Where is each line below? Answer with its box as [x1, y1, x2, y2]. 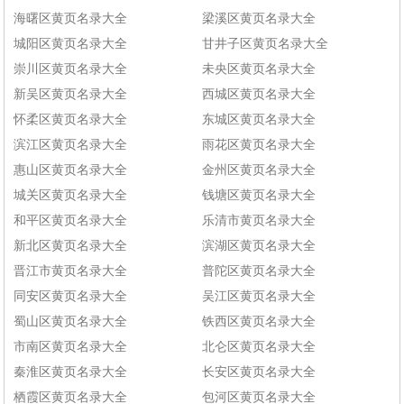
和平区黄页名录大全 [14, 214, 128, 228]
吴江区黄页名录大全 [201, 289, 316, 304]
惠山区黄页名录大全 [14, 163, 128, 178]
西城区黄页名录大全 [201, 87, 316, 102]
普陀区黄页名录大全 [201, 264, 316, 279]
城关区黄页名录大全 [14, 188, 128, 203]
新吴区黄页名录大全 [14, 87, 128, 102]
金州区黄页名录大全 [201, 163, 316, 178]
